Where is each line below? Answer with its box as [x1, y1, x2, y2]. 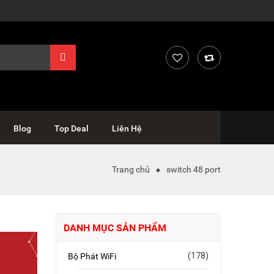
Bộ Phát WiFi [68, 251, 116, 261]
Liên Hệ [112, 124, 142, 133]
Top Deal [54, 124, 89, 133]
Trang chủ [112, 165, 150, 174]
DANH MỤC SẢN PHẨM [64, 221, 166, 234]
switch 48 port [166, 165, 221, 174]
